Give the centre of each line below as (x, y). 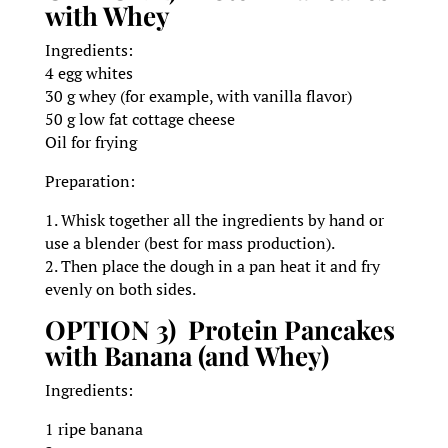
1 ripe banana (93, 429)
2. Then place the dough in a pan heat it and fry (212, 266)
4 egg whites (88, 73)
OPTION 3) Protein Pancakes (219, 330)
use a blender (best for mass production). (189, 243)
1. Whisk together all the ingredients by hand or (214, 220)
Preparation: (89, 181)
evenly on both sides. (120, 289)
